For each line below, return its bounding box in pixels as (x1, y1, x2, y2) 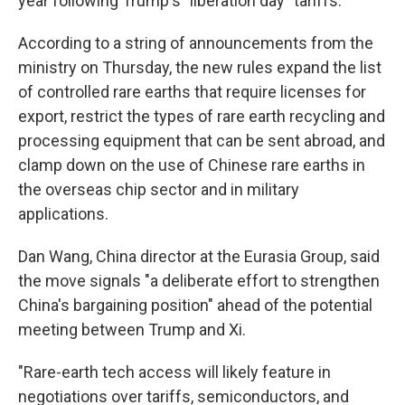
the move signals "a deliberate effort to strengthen (18, 271, 380, 290)
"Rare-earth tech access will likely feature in (18, 363, 331, 381)
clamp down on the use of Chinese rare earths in (18, 155, 365, 174)
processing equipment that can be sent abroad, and (18, 131, 385, 150)
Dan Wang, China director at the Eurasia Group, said (18, 247, 380, 266)
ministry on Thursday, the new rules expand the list (18, 58, 381, 77)
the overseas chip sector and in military (18, 180, 299, 199)
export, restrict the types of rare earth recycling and (18, 107, 385, 126)
